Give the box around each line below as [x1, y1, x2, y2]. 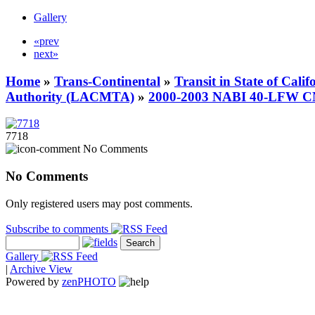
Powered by [6, 275, 62, 288]
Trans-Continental [54, 73, 160, 89]
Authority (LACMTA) [6, 89, 134, 104]
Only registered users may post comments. [6, 197, 193, 210]
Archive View [10, 262, 72, 275]
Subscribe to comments [6, 222, 111, 235]
